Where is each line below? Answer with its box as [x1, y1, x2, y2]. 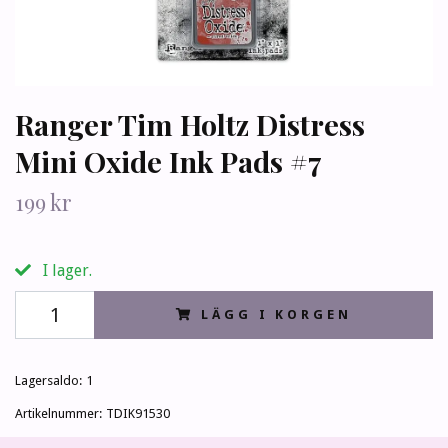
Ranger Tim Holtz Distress [15, 105, 365, 144]
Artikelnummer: [15, 406, 102, 422]
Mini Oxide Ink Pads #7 [15, 142, 322, 181]
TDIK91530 [106, 406, 170, 422]
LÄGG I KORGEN [201, 307, 352, 323]
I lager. [39, 261, 92, 281]
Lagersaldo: [15, 373, 82, 389]
